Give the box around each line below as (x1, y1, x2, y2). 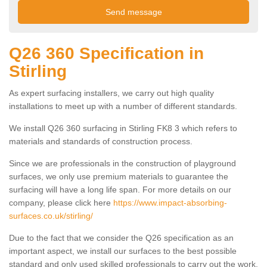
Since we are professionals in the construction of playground (9, 159, 236, 169)
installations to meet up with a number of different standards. (9, 101, 237, 111)
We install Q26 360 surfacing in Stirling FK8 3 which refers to (9, 123, 237, 133)
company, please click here (9, 198, 113, 208)
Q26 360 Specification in (9, 44, 204, 63)
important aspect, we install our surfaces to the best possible (9, 246, 237, 256)
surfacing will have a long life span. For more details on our (9, 185, 231, 195)
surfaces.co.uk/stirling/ (9, 211, 93, 221)
